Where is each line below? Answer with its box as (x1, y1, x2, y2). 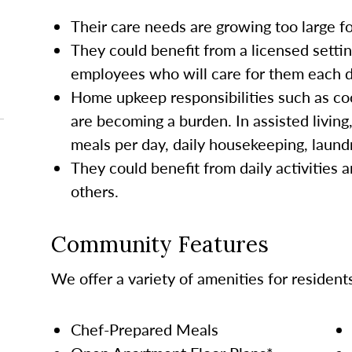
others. (70, 179, 119, 202)
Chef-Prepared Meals (70, 317, 218, 340)
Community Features (50, 229, 269, 258)
